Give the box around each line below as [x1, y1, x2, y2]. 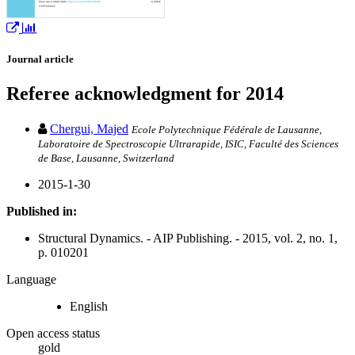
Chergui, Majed [50, 121, 128, 136]
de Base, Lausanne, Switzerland [38, 151, 174, 164]
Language [6, 272, 56, 286]
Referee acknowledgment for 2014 [6, 83, 284, 105]
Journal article [6, 53, 74, 66]
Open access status [6, 326, 100, 340]
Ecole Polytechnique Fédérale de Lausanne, [132, 123, 322, 136]
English [70, 299, 108, 313]
